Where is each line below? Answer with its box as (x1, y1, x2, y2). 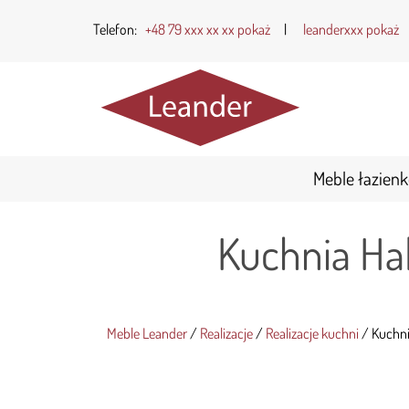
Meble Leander (107, 323, 187, 342)
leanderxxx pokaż (303, 20, 399, 38)
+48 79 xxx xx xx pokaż (145, 20, 270, 38)
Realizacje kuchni (266, 323, 359, 342)
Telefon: (93, 20, 140, 38)
